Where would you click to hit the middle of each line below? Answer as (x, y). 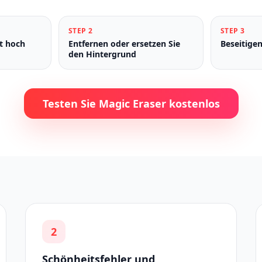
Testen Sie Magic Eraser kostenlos (131, 104)
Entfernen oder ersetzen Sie (124, 44)
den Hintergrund (102, 54)
